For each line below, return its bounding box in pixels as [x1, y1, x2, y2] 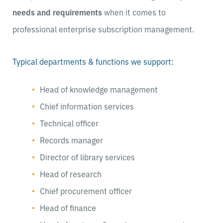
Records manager [40, 134, 103, 145]
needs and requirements [12, 6, 102, 17]
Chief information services [40, 100, 134, 111]
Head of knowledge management [40, 83, 158, 95]
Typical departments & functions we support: [12, 55, 174, 67]
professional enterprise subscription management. [12, 23, 194, 34]
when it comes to [102, 6, 166, 17]
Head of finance [40, 202, 96, 213]
